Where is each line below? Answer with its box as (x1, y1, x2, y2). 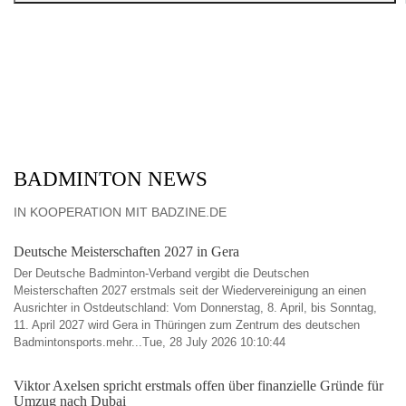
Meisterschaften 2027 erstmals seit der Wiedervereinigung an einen (14, 284, 366, 297)
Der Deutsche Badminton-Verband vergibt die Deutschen (14, 266, 309, 280)
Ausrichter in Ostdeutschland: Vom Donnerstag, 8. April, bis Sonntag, (14, 301, 377, 314)
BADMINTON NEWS (14, 168, 208, 190)
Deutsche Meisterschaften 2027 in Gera (14, 244, 239, 259)
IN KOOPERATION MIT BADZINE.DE (14, 205, 227, 219)
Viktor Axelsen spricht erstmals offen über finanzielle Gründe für (14, 378, 383, 393)
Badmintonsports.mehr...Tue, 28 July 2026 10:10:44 (14, 335, 285, 349)
